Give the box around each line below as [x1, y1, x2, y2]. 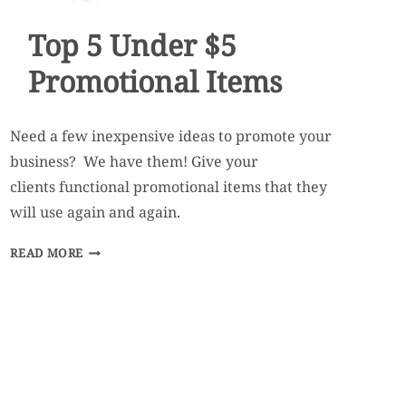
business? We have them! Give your [10, 150, 259, 171]
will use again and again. [10, 201, 185, 222]
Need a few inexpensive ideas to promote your [10, 125, 333, 146]
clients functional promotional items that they [10, 176, 328, 197]
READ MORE [10, 244, 84, 261]
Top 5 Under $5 [27, 24, 237, 64]
